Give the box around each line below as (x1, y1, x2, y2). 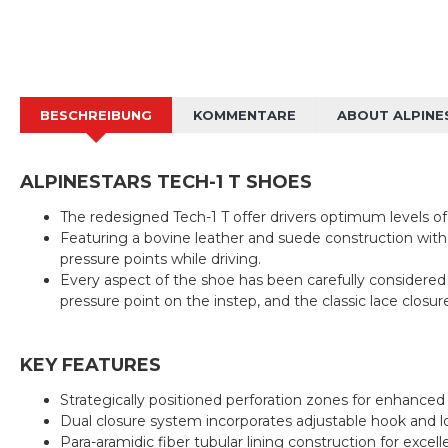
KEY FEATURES (20, 354, 161, 376)
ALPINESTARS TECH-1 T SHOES (20, 171, 312, 193)
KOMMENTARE (193, 107, 296, 123)
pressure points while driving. (60, 250, 261, 268)
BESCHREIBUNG (40, 107, 152, 123)
